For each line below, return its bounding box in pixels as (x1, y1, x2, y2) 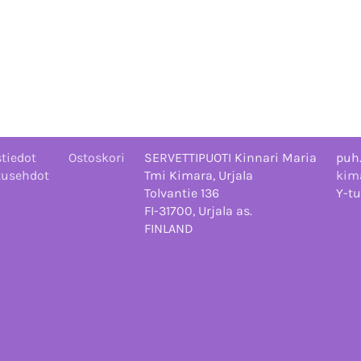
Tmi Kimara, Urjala (143, 167, 253, 183)
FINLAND (143, 220, 193, 236)
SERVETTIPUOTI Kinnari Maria (143, 149, 317, 165)
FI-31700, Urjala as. (143, 202, 252, 218)
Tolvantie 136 (143, 185, 219, 201)
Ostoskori (68, 149, 125, 165)
